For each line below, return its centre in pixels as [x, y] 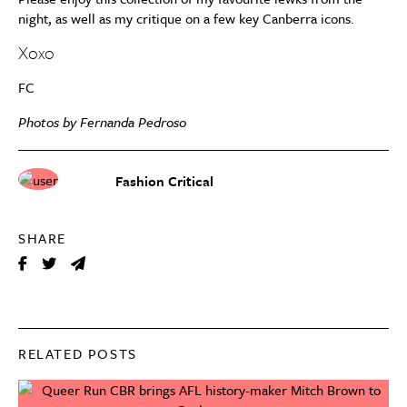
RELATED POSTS [78, 354]
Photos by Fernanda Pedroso [102, 122]
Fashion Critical [164, 181]
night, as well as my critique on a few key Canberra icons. [186, 19]
